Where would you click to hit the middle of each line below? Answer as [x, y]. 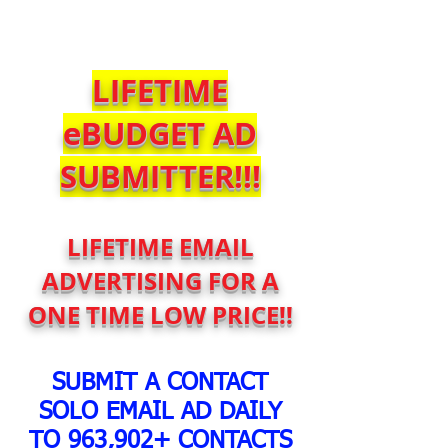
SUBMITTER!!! [160, 176]
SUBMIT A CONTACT [160, 383]
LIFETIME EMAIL [160, 247]
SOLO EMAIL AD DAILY [160, 412]
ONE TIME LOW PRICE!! [160, 315]
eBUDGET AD [160, 133]
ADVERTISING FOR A [160, 281]
